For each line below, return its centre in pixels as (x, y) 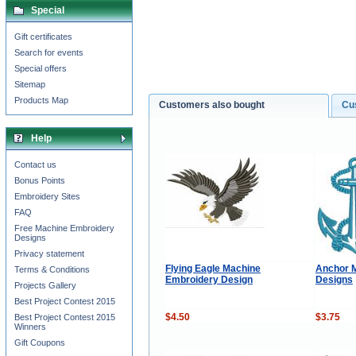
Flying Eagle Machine (213, 268)
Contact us (35, 164)
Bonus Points (40, 180)
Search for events (49, 52)
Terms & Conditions (52, 269)
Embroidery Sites (47, 196)
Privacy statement (49, 253)
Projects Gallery (45, 285)
